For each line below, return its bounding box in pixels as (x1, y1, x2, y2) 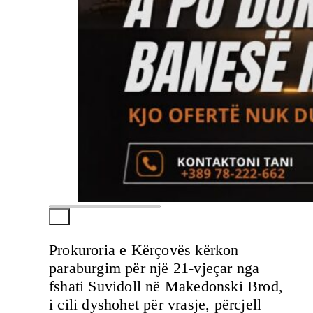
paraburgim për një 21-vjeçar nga (49, 259, 260, 277)
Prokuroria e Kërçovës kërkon (49, 240, 239, 259)
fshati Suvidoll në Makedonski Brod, (49, 277, 284, 295)
